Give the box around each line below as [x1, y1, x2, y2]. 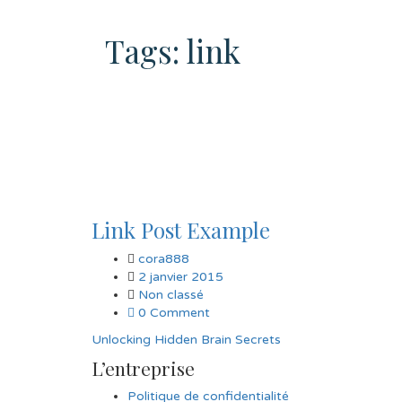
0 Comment [135, 304, 210, 320]
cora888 [138, 250, 189, 267]
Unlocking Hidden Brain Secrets [92, 331, 281, 347]
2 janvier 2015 [138, 268, 223, 284]
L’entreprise [92, 354, 195, 380]
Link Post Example [92, 214, 270, 244]
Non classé [138, 286, 204, 302]
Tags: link [105, 29, 240, 72]
